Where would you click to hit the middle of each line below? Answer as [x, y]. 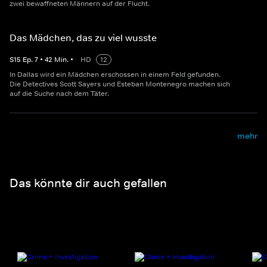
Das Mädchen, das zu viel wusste [83, 38]
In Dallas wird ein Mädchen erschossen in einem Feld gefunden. [115, 75]
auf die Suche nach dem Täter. [59, 94]
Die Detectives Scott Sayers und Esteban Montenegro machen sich [120, 84]
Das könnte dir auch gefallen [88, 183]
